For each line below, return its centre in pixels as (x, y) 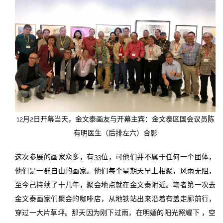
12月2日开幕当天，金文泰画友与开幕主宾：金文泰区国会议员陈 (115, 119)
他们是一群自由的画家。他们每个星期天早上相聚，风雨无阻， (115, 170)
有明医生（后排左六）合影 (115, 133)
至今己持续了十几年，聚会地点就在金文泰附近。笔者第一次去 (115, 184)
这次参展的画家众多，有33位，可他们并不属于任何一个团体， (115, 157)
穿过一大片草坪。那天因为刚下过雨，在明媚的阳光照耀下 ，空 (115, 212)
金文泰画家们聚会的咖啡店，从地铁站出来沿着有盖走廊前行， (115, 198)
